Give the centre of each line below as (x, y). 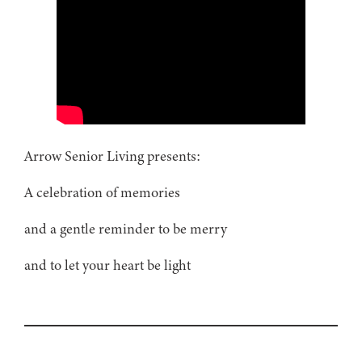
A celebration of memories (102, 192)
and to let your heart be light (107, 265)
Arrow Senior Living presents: (112, 156)
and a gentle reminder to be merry (126, 228)
